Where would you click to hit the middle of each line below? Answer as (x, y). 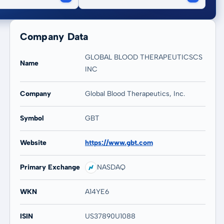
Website (33, 143)
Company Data (54, 36)
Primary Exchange (50, 167)
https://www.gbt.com (119, 143)
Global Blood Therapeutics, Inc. (135, 94)
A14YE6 (97, 192)
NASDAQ (111, 167)
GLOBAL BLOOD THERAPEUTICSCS (143, 57)
